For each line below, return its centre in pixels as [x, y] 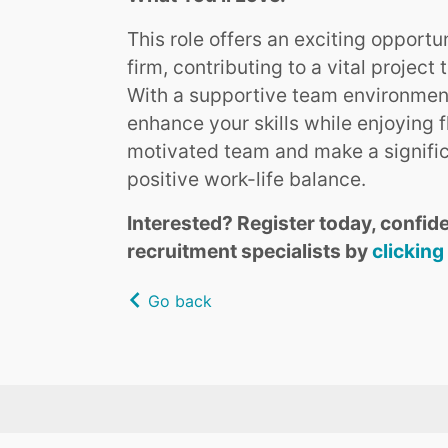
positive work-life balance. [246, 179]
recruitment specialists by [249, 251]
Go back [177, 301]
